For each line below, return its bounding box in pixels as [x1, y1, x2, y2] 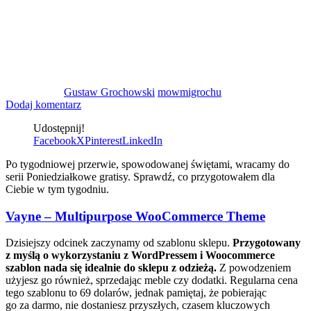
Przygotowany [233, 237, 301, 249]
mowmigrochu [158, 85, 221, 98]
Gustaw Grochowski [64, 85, 155, 98]
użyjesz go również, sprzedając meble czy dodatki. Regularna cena [6, 274, 298, 287]
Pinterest [85, 134, 122, 146]
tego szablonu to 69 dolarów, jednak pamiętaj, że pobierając [6, 287, 267, 299]
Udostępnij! [33, 121, 85, 134]
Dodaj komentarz [6, 98, 81, 110]
